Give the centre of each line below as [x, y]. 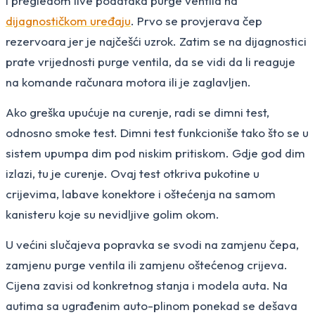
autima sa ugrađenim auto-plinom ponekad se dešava [152, 305]
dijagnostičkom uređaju [68, 20]
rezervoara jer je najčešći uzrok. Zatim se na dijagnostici [156, 41]
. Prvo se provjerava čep [197, 20]
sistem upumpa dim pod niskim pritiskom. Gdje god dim [155, 153]
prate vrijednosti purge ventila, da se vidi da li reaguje [150, 61]
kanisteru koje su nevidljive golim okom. [112, 214]
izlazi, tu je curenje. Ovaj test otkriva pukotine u [133, 173]
